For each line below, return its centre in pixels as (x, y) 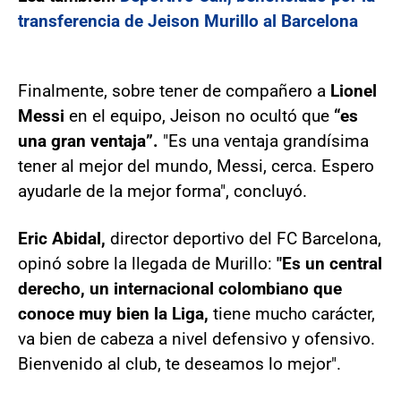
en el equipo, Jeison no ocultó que (201, 115)
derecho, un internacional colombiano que (180, 288)
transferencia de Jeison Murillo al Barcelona (188, 21)
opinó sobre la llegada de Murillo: (147, 263)
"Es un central (329, 263)
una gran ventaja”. (90, 141)
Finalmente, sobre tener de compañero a (174, 90)
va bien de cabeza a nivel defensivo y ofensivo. (196, 338)
